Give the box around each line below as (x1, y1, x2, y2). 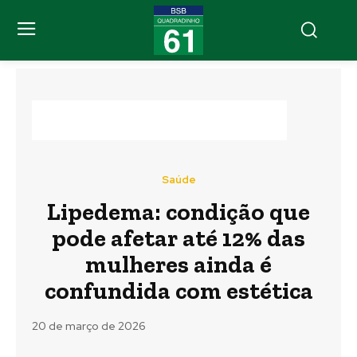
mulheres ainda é (85, 250, 272, 279)
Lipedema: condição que (47, 198, 310, 226)
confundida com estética (44, 277, 313, 305)
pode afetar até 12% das (52, 224, 305, 253)
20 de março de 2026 (32, 319, 146, 334)
